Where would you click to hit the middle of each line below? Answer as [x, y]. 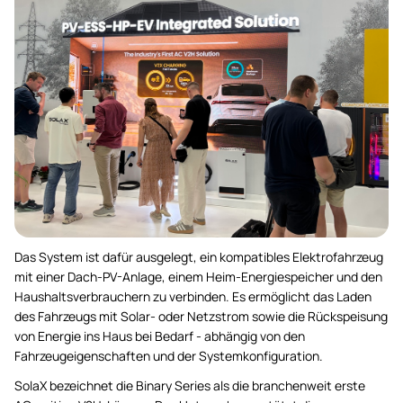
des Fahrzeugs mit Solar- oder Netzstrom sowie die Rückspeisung [201, 317]
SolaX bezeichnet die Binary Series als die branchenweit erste [190, 386]
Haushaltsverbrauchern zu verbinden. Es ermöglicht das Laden [193, 297]
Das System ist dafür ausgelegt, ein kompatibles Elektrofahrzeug [199, 257]
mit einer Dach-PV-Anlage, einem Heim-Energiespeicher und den [198, 277]
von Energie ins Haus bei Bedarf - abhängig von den [160, 336]
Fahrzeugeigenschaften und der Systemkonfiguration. [169, 356]
